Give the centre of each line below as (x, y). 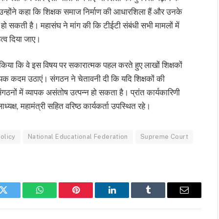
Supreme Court (164, 137)
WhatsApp (58, 197)
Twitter (15, 197)
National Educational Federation (78, 137)
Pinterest (90, 197)
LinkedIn (127, 197)
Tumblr (160, 197)
